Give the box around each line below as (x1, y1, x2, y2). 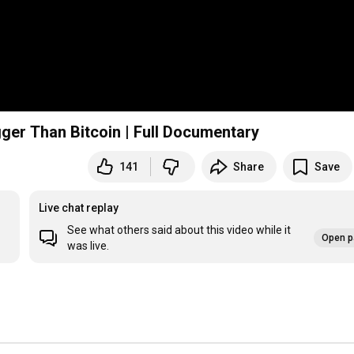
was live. (67, 239, 110, 253)
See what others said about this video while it (67, 224, 292, 237)
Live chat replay (39, 201, 119, 215)
